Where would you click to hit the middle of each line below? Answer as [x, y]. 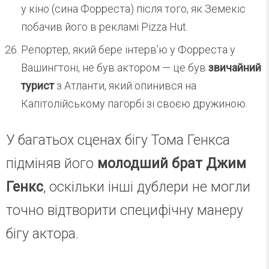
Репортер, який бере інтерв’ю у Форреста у [128, 49]
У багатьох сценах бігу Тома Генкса [118, 140]
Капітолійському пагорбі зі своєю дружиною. [134, 103]
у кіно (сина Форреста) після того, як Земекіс [133, 8]
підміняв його [52, 163]
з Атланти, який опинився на [125, 85]
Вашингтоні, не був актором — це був [115, 67]
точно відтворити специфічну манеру [125, 210]
